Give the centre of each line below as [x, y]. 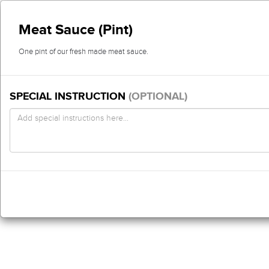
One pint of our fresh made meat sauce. [83, 52]
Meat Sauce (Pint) [76, 29]
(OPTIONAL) [158, 96]
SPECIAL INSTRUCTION [69, 96]
